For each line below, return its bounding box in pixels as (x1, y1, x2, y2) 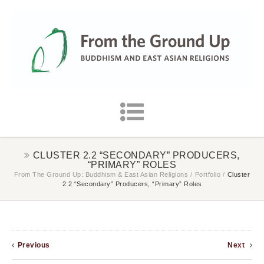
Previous (17, 241, 50, 250)
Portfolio (194, 171, 221, 179)
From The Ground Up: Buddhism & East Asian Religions (14, 171, 189, 179)
